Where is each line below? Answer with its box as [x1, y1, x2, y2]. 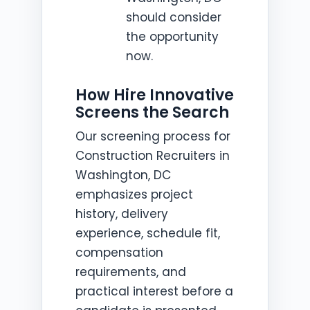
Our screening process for [75, 128, 230, 145]
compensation [75, 244, 163, 261]
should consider [125, 9, 221, 26]
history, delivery [75, 206, 168, 222]
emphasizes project [75, 186, 193, 203]
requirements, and [75, 264, 186, 280]
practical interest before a [75, 283, 233, 300]
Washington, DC [75, 167, 171, 183]
